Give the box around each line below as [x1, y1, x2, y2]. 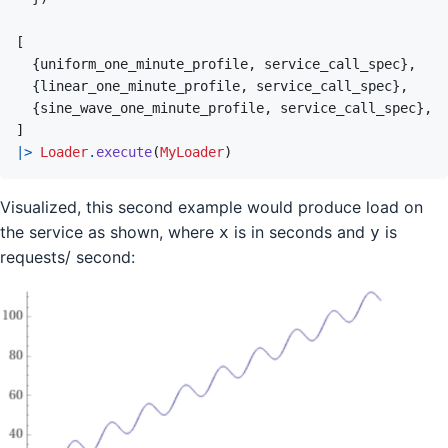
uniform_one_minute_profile [40, 55, 248, 72]
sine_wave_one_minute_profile [40, 99, 264, 116]
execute [96, 143, 152, 160]
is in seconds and [229, 221, 370, 242]
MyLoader [160, 143, 224, 160]
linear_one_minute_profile [40, 77, 240, 94]
